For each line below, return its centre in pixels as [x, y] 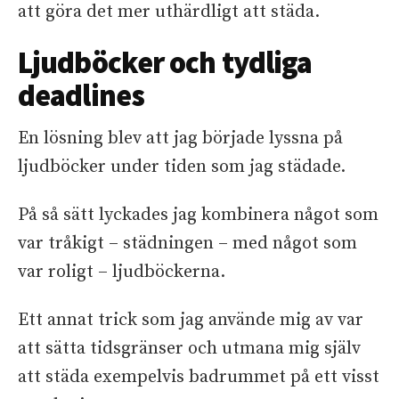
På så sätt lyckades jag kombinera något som [198, 215]
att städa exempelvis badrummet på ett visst [199, 377]
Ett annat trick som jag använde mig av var [191, 320]
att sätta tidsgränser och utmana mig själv [189, 349]
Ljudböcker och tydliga [165, 62]
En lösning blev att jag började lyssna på [180, 138]
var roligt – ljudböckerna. [122, 272]
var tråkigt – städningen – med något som [187, 244]
